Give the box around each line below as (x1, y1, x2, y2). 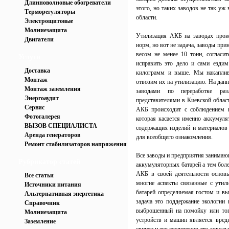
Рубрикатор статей (18, 158, 80, 166)
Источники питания (25, 181, 81, 188)
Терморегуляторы (25, 8, 75, 15)
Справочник (25, 199, 60, 207)
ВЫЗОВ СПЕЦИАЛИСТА (25, 122, 97, 129)
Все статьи (25, 172, 54, 179)
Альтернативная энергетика (25, 190, 104, 197)
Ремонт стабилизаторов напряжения (25, 141, 127, 148)
